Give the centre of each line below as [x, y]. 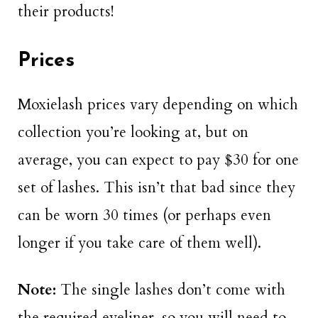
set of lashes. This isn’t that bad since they [157, 187]
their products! [66, 12]
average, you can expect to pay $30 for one [158, 160]
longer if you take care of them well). [139, 243]
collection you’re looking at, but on [133, 132]
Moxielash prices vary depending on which [158, 104]
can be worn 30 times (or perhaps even [144, 215]
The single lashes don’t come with [173, 290]
